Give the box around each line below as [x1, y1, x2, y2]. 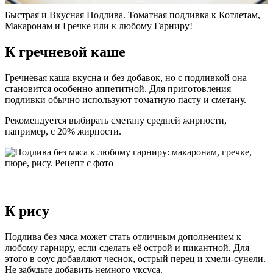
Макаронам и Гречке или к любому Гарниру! [5, 21, 193, 32]
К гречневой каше [5, 44, 126, 60]
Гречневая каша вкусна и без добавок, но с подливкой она [5, 72, 247, 83]
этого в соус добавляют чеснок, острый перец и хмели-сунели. [5, 253, 266, 264]
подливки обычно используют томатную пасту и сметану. [5, 94, 246, 105]
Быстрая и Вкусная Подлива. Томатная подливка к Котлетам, [5, 10, 260, 21]
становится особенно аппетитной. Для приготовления [5, 83, 231, 94]
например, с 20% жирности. [5, 126, 121, 136]
